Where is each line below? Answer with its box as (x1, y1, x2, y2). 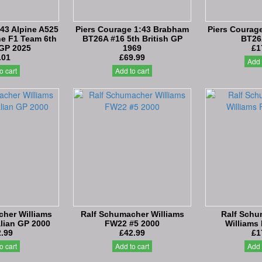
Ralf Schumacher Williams (80, 209, 184, 219)
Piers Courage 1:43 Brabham (75, 24, 189, 34)
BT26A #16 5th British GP (82, 33, 182, 43)
